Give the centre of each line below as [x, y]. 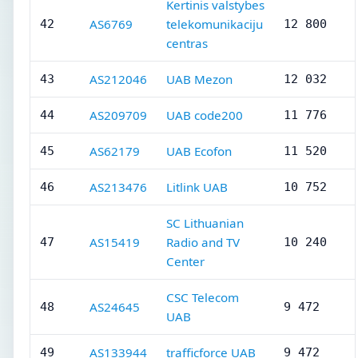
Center [185, 261]
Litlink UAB [197, 187]
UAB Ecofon [199, 151]
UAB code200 [205, 115]
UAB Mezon [199, 79]
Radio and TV [203, 242]
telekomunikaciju [215, 24]
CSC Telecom [203, 297]
